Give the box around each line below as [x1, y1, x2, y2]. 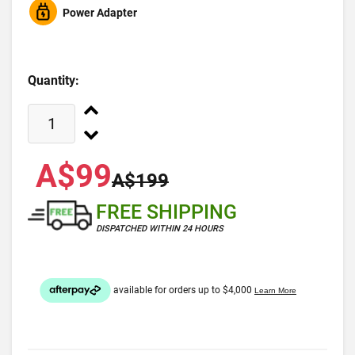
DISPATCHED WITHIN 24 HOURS [96, 223, 223, 235]
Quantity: [28, 73, 79, 89]
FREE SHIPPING [96, 200, 237, 224]
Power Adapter [63, 6, 137, 20]
